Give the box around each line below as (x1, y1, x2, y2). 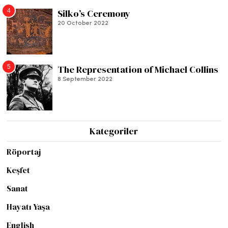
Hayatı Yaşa (7, 201, 50, 213)
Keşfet (7, 164, 31, 176)
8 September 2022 (58, 75, 113, 83)
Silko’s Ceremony (58, 7, 131, 20)
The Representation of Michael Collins (58, 63, 219, 76)
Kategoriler (90, 125, 138, 138)
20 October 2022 (58, 19, 109, 27)
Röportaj (7, 146, 41, 158)
